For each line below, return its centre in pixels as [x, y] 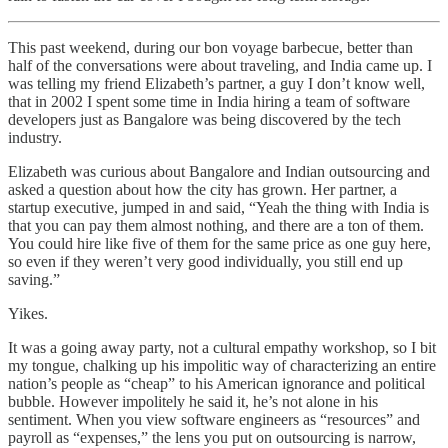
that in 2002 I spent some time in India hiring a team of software [209, 101]
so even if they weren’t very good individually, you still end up [205, 261]
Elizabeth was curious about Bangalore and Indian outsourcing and [219, 171]
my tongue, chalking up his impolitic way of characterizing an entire [222, 365]
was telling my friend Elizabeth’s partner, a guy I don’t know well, [216, 83]
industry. [35, 137]
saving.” [34, 279]
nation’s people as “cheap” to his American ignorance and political [216, 383]
